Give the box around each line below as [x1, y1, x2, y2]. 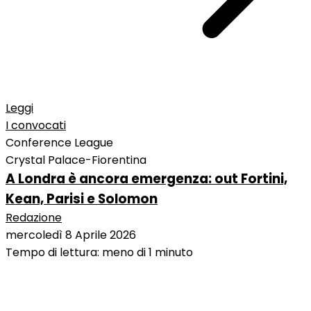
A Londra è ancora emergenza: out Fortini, [6, 169, 287, 189]
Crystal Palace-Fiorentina [6, 152, 146, 169]
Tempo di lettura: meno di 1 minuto [6, 244, 193, 261]
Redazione [6, 210, 62, 226]
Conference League [6, 135, 113, 151]
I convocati [6, 117, 66, 134]
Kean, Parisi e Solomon [6, 190, 158, 209]
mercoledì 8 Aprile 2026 [6, 227, 136, 244]
